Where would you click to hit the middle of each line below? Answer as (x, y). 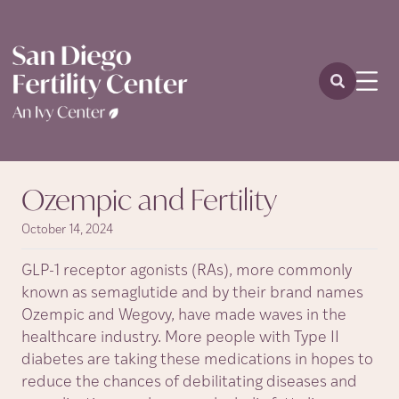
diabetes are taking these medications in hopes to (197, 360)
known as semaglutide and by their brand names (192, 293)
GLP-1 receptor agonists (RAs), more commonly (187, 271)
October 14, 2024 (67, 230)
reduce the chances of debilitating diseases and (189, 383)
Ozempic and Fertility (149, 199)
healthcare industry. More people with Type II (180, 338)
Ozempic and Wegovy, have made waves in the (184, 316)
